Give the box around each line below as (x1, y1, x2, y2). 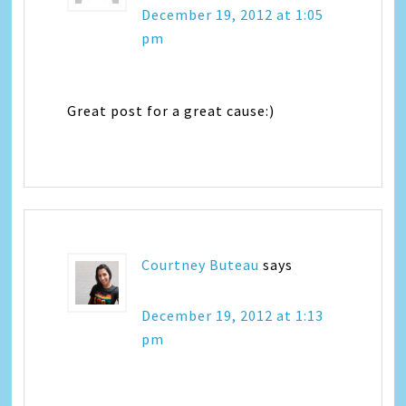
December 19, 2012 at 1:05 (141, 5, 324, 24)
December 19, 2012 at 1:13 (141, 306, 324, 325)
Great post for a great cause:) (67, 101, 275, 121)
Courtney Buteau (141, 256, 260, 275)
